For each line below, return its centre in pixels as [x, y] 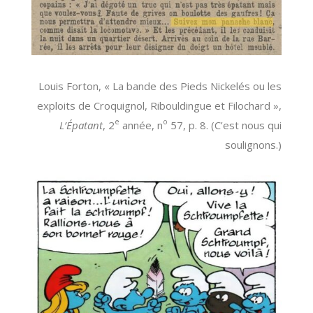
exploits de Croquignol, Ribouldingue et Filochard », [160, 105]
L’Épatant [81, 125]
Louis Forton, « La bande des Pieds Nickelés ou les [160, 86]
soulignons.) [254, 144]
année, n [141, 125]
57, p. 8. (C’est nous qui [225, 125]
